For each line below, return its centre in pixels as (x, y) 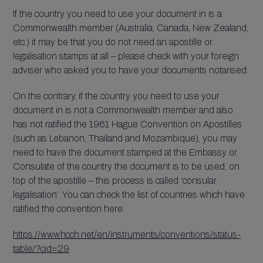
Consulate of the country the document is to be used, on (127, 166)
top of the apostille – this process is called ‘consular (115, 181)
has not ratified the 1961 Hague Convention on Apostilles (128, 124)
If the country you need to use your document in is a (118, 14)
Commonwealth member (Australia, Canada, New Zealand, (131, 28)
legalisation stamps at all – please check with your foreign (126, 56)
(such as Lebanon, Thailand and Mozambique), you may (125, 138)
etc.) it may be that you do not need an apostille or (113, 42)
